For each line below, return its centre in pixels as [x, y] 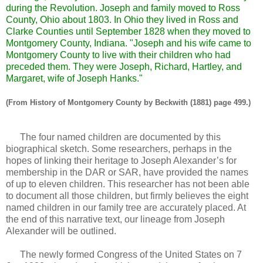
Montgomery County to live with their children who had [118, 55]
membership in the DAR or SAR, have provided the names [127, 173]
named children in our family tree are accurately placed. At [126, 208]
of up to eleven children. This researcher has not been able [128, 184]
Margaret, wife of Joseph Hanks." [74, 78]
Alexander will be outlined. [61, 231]
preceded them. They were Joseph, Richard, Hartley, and [124, 66]
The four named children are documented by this [113, 137]
